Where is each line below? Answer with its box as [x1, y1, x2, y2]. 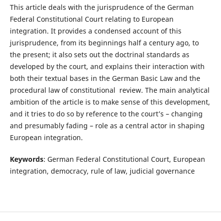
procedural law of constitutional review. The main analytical [9, 85, 210, 95]
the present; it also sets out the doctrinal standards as [9, 49, 189, 59]
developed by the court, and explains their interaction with [9, 61, 205, 71]
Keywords [9, 154, 43, 164]
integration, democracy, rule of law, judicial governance [9, 166, 195, 176]
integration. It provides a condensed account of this [9, 26, 182, 36]
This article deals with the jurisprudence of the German [9, 2, 194, 12]
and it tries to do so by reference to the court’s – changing [9, 109, 203, 118]
